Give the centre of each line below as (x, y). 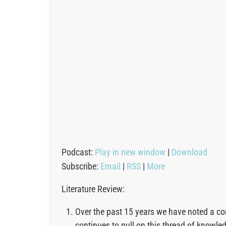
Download (189, 152)
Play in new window (130, 152)
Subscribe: (81, 166)
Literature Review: (93, 189)
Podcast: (78, 152)
